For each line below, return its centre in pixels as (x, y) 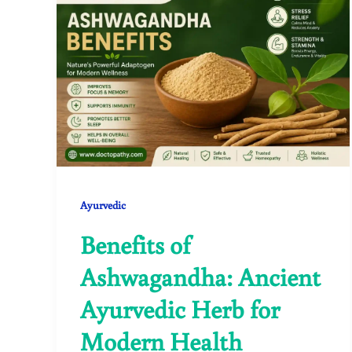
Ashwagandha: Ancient (200, 276)
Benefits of (135, 244)
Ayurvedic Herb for (180, 308)
